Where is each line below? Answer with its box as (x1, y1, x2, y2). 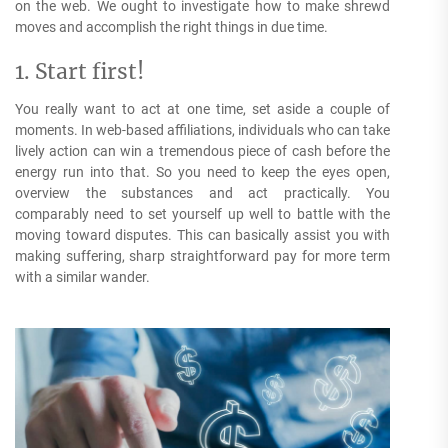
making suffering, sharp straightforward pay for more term (15, 248, 391, 265)
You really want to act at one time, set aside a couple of (15, 101, 391, 118)
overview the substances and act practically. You (15, 185, 391, 202)
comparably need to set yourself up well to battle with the (15, 206, 391, 223)
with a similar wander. (15, 269, 150, 286)
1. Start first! (15, 58, 144, 86)
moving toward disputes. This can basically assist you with (15, 227, 391, 244)
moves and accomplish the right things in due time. (15, 19, 328, 36)
